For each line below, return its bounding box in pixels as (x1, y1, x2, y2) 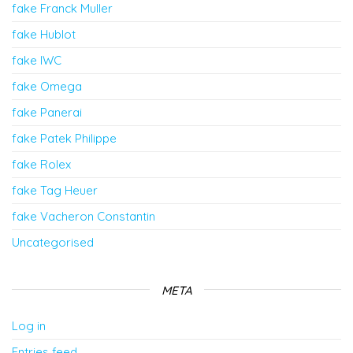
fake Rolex (12, 156, 71, 172)
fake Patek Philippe (12, 130, 117, 146)
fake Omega (12, 78, 82, 94)
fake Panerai (12, 104, 82, 120)
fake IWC (12, 52, 61, 68)
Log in (12, 318, 46, 333)
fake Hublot (12, 26, 76, 42)
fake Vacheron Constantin (12, 208, 155, 224)
